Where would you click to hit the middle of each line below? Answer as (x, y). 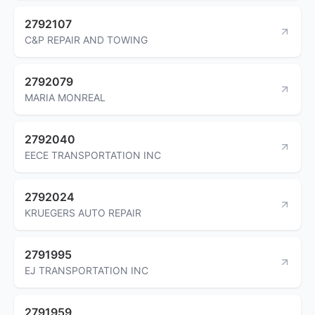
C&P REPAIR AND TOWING (86, 39)
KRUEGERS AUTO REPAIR (83, 212)
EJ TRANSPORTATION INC (86, 270)
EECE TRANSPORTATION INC (93, 155)
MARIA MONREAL (65, 97)
